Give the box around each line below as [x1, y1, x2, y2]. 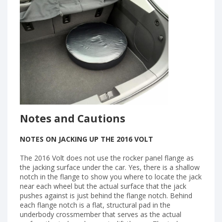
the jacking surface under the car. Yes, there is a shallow [20, 162, 200, 172]
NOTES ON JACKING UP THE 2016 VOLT [20, 134, 153, 144]
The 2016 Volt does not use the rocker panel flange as [20, 153, 194, 163]
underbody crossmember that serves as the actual [20, 209, 181, 219]
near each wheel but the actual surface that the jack [20, 181, 186, 191]
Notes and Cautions [20, 111, 125, 125]
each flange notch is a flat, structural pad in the [20, 200, 170, 210]
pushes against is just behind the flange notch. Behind [20, 190, 192, 200]
